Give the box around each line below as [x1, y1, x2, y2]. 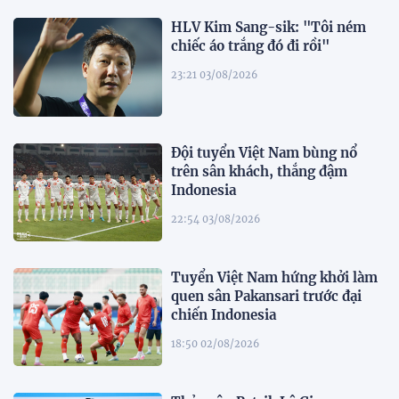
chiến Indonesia [171, 306, 277, 324]
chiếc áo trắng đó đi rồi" [171, 37, 330, 55]
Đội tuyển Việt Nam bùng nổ [171, 143, 358, 161]
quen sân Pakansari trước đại [171, 288, 362, 305]
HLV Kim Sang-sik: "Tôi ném [171, 19, 367, 37]
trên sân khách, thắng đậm [171, 162, 348, 180]
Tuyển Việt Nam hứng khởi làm [171, 269, 379, 287]
